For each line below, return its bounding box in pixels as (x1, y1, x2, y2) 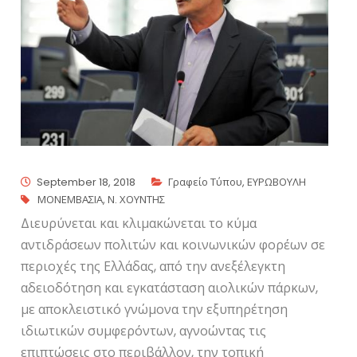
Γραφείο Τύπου (168, 175, 243, 190)
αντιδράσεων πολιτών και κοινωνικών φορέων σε (21, 236, 326, 255)
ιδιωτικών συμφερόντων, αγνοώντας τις (21, 322, 267, 341)
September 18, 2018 (37, 175, 136, 190)
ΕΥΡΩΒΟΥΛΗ (247, 175, 307, 190)
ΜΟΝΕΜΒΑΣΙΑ (37, 192, 104, 208)
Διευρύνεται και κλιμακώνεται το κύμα (21, 214, 257, 233)
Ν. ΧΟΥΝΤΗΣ (108, 192, 166, 208)
